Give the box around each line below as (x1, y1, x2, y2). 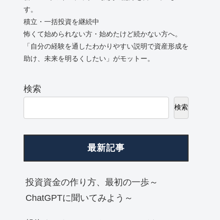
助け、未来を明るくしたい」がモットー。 (24, 55, 154, 63)
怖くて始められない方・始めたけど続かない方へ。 (24, 30, 182, 38)
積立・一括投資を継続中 (24, 18, 99, 26)
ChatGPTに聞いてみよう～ (26, 192, 133, 203)
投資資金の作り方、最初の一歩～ (26, 177, 158, 187)
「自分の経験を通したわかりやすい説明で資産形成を (24, 42, 189, 51)
